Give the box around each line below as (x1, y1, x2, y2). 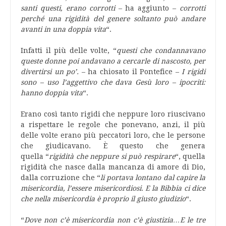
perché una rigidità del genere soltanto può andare (21, 15, 205, 23)
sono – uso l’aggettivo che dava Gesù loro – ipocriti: (21, 78, 205, 86)
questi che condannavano (116, 46, 206, 54)
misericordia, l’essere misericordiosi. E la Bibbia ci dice (21, 184, 205, 192)
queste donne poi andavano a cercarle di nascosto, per (21, 57, 205, 65)
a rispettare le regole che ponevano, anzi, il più (21, 121, 205, 129)
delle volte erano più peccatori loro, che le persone (21, 131, 205, 139)
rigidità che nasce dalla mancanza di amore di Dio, (21, 163, 205, 171)
